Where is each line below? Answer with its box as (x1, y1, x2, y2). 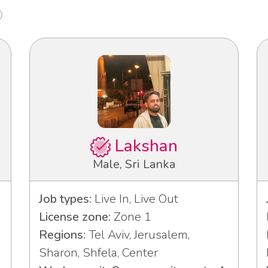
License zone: (39, 209, 111, 226)
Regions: (39, 227, 86, 243)
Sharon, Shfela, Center (39, 245, 158, 261)
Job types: (39, 191, 92, 208)
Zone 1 (111, 209, 151, 226)
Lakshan (110, 135, 178, 158)
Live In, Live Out (92, 191, 178, 208)
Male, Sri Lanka (93, 156, 175, 173)
